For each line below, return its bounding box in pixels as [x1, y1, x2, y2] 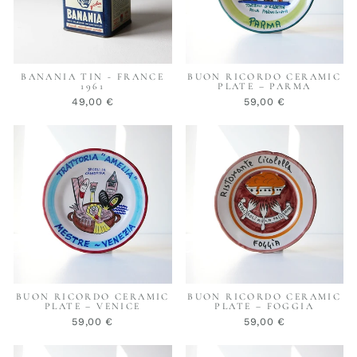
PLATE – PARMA [218, 80, 312, 92]
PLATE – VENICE [44, 300, 141, 312]
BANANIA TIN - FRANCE [21, 71, 165, 83]
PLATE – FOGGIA [214, 300, 315, 312]
